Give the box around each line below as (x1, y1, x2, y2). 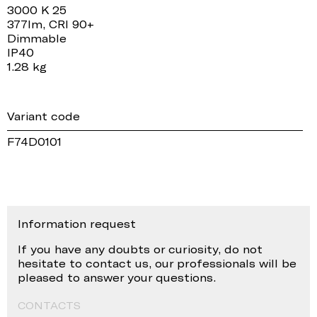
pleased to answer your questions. (18, 270, 216, 284)
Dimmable (7, 31, 67, 45)
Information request (18, 217, 136, 230)
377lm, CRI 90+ (7, 17, 94, 30)
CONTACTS (18, 299, 81, 311)
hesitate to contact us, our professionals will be (18, 256, 296, 270)
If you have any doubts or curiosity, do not (18, 242, 263, 255)
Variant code (7, 109, 80, 122)
